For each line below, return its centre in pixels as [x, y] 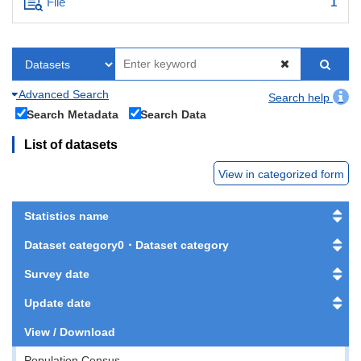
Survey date [57, 274]
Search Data [173, 114]
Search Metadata [73, 114]
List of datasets [71, 144]
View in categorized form [281, 174]
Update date [58, 303]
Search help [301, 97]
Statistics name [66, 216]
